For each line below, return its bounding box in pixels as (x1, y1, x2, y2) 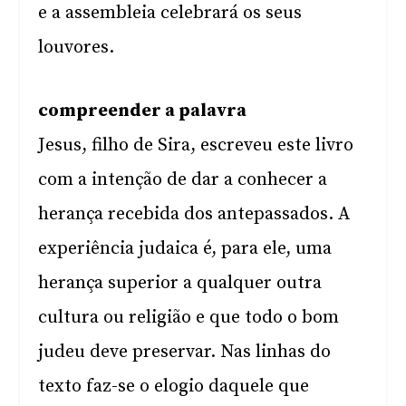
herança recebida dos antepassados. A (38, 203, 351, 226)
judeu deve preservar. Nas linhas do (38, 341, 332, 363)
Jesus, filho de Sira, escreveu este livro (38, 134, 354, 157)
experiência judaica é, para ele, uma (38, 237, 333, 260)
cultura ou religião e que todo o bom (38, 306, 340, 329)
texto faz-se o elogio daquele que (38, 375, 310, 398)
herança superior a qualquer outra (38, 272, 323, 295)
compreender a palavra (38, 100, 247, 122)
